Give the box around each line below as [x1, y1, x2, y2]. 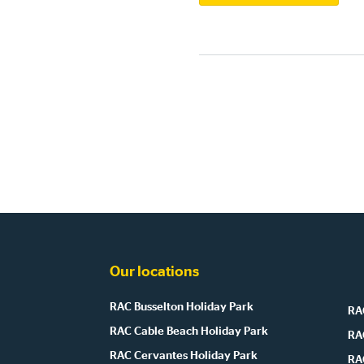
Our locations [110, 265, 199, 280]
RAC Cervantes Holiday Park [110, 349, 258, 362]
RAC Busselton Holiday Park [110, 301, 253, 313]
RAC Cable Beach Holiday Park [110, 325, 268, 337]
